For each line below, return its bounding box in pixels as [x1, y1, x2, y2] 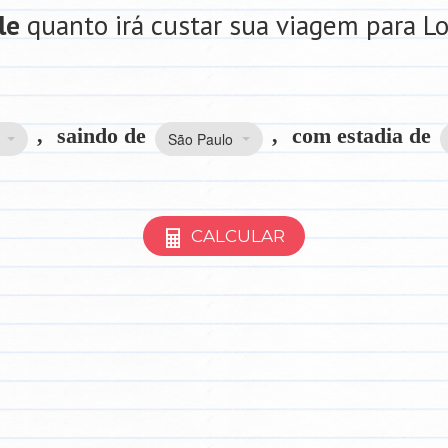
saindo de [57, 123, 146, 148]
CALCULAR [187, 226, 285, 247]
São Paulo [168, 129, 233, 150]
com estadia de [292, 123, 431, 148]
